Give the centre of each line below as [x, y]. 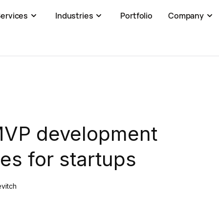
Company [186, 16]
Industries [74, 16]
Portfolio [137, 16]
